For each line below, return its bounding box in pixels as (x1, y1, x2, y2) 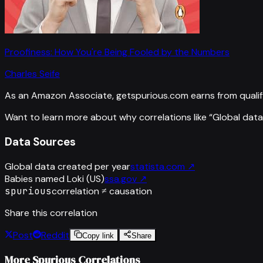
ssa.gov (104, 172, 137, 185)
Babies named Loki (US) (5, 172, 104, 185)
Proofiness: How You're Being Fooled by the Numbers (5, 46, 230, 59)
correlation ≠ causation (52, 184, 152, 197)
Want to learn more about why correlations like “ (5, 111, 213, 124)
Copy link (82, 231, 114, 240)
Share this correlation (5, 206, 97, 219)
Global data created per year (5, 160, 130, 173)
